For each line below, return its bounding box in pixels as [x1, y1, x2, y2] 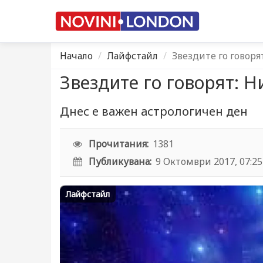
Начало [60, 49, 93, 62]
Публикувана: [89, 155, 152, 168]
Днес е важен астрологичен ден [60, 103, 248, 119]
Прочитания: [89, 137, 149, 150]
